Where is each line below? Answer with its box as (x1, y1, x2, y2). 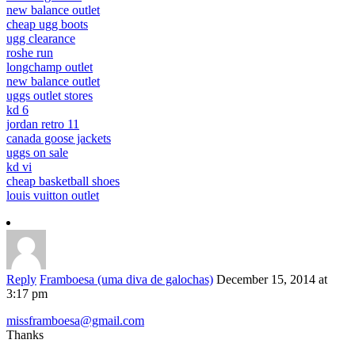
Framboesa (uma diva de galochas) (40, 273, 213, 287)
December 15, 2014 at (216, 273, 327, 287)
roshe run (6, 46, 53, 60)
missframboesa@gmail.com (6, 314, 144, 328)
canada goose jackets (6, 132, 111, 146)
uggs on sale (6, 146, 68, 160)
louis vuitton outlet (6, 189, 99, 203)
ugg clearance (6, 32, 75, 46)
